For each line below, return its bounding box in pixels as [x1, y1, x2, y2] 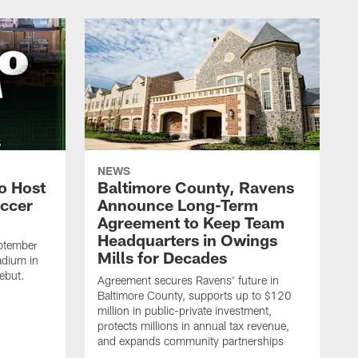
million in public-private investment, [97, 304, 272, 318]
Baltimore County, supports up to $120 [97, 288, 292, 303]
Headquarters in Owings [97, 230, 277, 250]
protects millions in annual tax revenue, [97, 319, 289, 333]
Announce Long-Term [97, 195, 258, 215]
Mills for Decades [97, 248, 227, 268]
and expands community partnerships [97, 334, 284, 348]
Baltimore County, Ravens [97, 177, 294, 197]
